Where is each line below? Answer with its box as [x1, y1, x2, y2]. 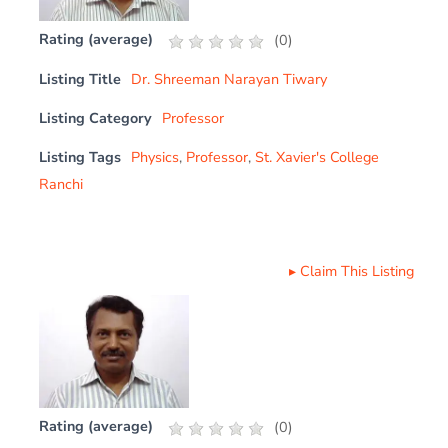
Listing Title [39, 69, 122, 89]
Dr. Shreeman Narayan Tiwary [131, 69, 328, 89]
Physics [131, 147, 180, 167]
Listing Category [39, 108, 153, 128]
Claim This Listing [299, 261, 414, 281]
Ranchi [39, 174, 84, 194]
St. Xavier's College [255, 147, 380, 167]
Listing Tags [39, 147, 122, 167]
